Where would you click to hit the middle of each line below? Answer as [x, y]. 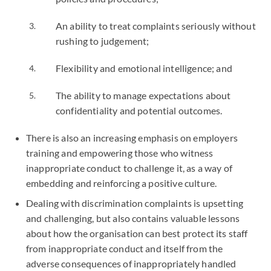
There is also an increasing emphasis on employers [132, 138]
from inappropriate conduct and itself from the [125, 248]
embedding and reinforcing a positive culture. [122, 183]
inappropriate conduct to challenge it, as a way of [129, 168]
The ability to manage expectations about [143, 95]
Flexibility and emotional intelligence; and [145, 68]
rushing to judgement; [103, 41]
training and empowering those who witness [120, 153]
